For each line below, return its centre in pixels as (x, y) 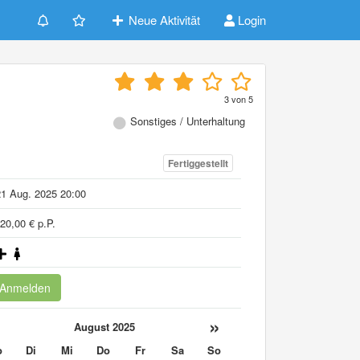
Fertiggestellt (198, 164)
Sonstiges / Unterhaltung (188, 121)
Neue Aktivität (163, 20)
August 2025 (104, 326)
